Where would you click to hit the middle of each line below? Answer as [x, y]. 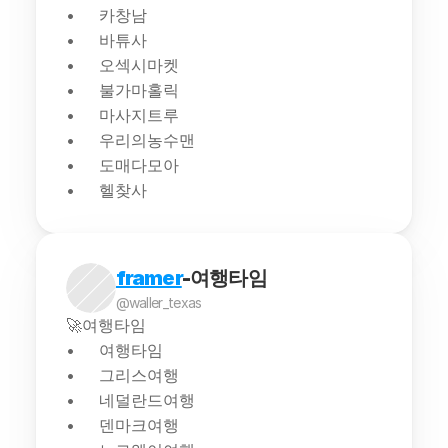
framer [148, 277]
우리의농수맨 [146, 140]
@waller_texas [158, 302]
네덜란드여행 [146, 400]
